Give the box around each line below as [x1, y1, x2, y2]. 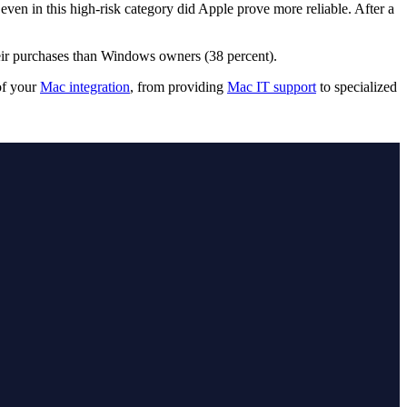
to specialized [316, 78, 397, 94]
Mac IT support [227, 78, 316, 94]
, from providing [130, 78, 227, 94]
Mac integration [40, 78, 130, 94]
